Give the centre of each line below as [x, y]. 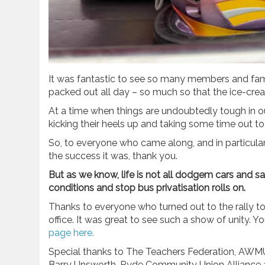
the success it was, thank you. [113, 156]
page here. [72, 233]
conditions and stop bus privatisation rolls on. [148, 188]
